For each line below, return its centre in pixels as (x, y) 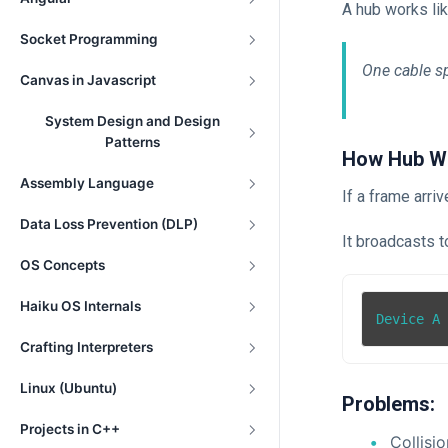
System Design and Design (132, 121)
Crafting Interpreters (86, 347)
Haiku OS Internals (80, 306)
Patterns (132, 142)
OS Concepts (62, 265)
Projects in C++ (70, 429)
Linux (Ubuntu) (68, 388)
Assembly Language (87, 183)
